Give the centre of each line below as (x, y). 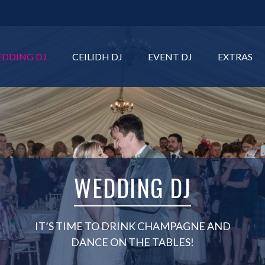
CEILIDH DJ (97, 56)
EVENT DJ (170, 56)
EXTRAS (235, 56)
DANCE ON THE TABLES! (132, 242)
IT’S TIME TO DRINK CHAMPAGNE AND (132, 226)
